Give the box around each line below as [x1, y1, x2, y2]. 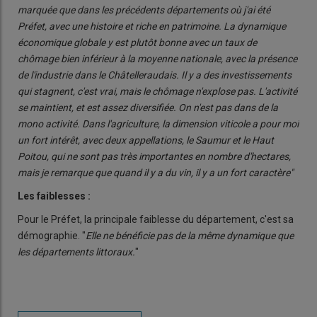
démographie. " [18, 229, 86, 241]
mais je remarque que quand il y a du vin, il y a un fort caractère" [18, 166, 293, 178]
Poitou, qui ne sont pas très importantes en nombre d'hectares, [18, 150, 291, 162]
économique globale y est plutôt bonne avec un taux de [18, 36, 257, 48]
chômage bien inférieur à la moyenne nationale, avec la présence [18, 52, 297, 64]
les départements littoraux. [18, 246, 135, 258]
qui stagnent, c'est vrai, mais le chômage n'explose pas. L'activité [18, 85, 297, 97]
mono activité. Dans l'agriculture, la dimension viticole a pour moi [18, 117, 299, 129]
